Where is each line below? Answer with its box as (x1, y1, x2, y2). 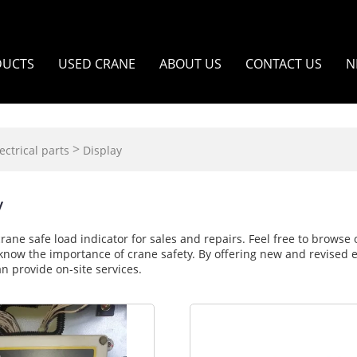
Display (82, 143, 122, 159)
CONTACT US (245, 55, 322, 73)
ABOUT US (159, 55, 222, 73)
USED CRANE (58, 55, 135, 73)
